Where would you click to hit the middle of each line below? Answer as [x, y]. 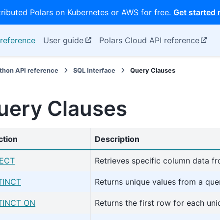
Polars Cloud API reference [149, 40]
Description [117, 139]
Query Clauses [153, 70]
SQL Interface [95, 70]
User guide [63, 40]
